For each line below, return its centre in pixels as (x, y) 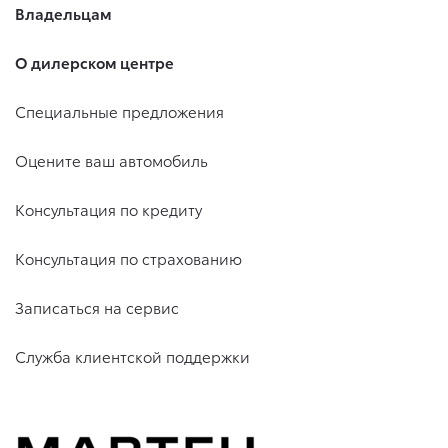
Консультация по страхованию (128, 257)
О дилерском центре (94, 61)
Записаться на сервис (97, 306)
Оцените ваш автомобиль (111, 159)
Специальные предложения (119, 110)
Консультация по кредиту (108, 208)
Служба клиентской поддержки (132, 355)
